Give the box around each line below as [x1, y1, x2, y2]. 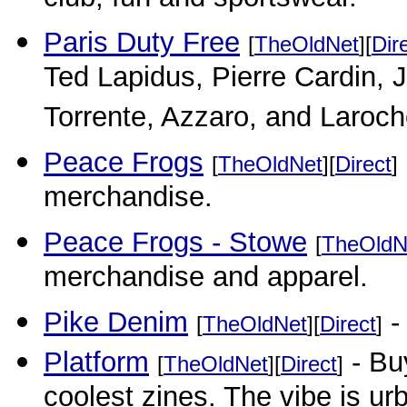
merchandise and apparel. [44, 261, 368, 299]
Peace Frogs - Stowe [44, 226, 307, 258]
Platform [44, 346, 149, 378]
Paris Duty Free [44, 26, 240, 58]
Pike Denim [44, 306, 188, 338]
